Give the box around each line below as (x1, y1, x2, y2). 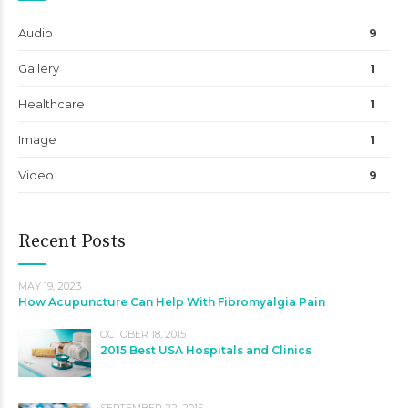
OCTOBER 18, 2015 (100, 327, 186, 341)
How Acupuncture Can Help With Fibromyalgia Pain (18, 294, 325, 309)
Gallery (18, 60, 59, 76)
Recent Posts (18, 229, 126, 253)
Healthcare (18, 96, 85, 111)
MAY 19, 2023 (18, 279, 81, 292)
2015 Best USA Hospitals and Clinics (100, 342, 311, 357)
